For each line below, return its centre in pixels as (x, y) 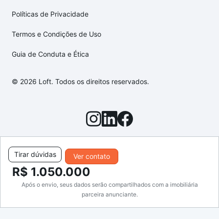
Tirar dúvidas (35, 154)
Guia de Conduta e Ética (50, 54)
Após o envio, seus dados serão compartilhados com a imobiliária (109, 185)
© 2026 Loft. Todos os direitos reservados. (80, 82)
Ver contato (91, 156)
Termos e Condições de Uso (56, 34)
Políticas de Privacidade (50, 14)
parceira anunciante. (109, 194)
